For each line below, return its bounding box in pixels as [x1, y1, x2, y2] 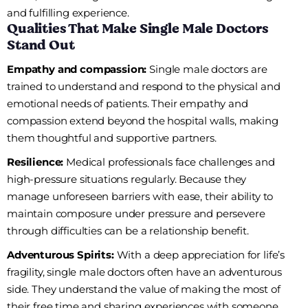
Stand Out [7, 35, 75, 56]
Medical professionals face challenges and [63, 155, 275, 169]
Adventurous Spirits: [7, 248, 114, 262]
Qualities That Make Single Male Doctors [7, 19, 269, 39]
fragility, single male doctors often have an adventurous [7, 265, 283, 279]
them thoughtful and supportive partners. [7, 131, 217, 145]
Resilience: [7, 155, 64, 169]
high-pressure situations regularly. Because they [7, 173, 247, 186]
